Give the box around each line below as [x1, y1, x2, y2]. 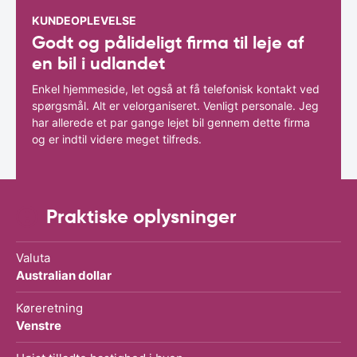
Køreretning [16, 300, 83, 316]
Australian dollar [16, 267, 112, 283]
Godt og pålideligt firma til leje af [32, 31, 304, 53]
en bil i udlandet [32, 52, 165, 74]
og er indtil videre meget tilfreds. [32, 131, 202, 146]
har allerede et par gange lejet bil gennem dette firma [32, 115, 310, 129]
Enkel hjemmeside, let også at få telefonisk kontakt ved [32, 81, 320, 96]
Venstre [16, 317, 61, 333]
